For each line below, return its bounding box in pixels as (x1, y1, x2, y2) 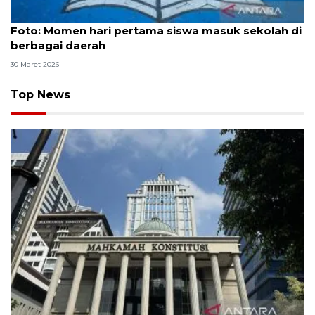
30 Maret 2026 (11, 60, 59, 70)
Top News (11, 88, 70, 102)
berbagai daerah (11, 38, 105, 52)
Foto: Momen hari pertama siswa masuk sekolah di (11, 23, 302, 37)
